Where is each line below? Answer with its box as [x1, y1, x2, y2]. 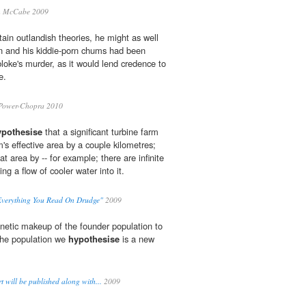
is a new [120, 232, 154, 246]
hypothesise [68, 232, 120, 246]
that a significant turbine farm [42, 125, 158, 139]
